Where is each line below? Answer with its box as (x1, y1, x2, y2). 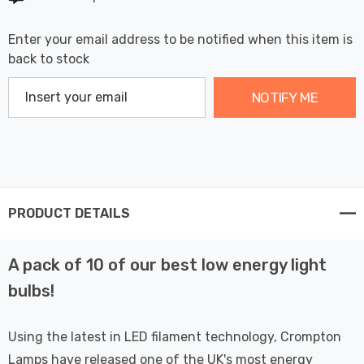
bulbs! (8, 280, 54, 301)
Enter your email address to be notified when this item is (8, 31, 353, 47)
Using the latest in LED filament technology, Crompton (8, 328, 341, 344)
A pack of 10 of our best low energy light (8, 254, 327, 275)
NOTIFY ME (251, 89, 318, 106)
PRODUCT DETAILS (8, 205, 130, 221)
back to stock (8, 50, 89, 67)
